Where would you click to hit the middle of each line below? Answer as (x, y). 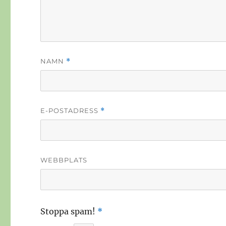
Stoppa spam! (68, 212)
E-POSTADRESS (71, 111)
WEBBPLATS (64, 160)
